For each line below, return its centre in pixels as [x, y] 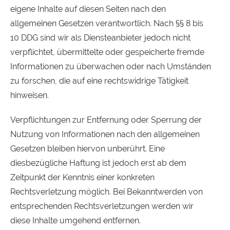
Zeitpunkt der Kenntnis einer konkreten [82, 177]
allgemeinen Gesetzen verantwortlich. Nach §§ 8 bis [107, 23]
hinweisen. [30, 95]
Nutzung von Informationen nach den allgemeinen [105, 134]
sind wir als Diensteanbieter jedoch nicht [114, 38]
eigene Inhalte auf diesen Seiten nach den [88, 9]
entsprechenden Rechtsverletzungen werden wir [102, 206]
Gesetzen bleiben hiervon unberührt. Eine [88, 149]
